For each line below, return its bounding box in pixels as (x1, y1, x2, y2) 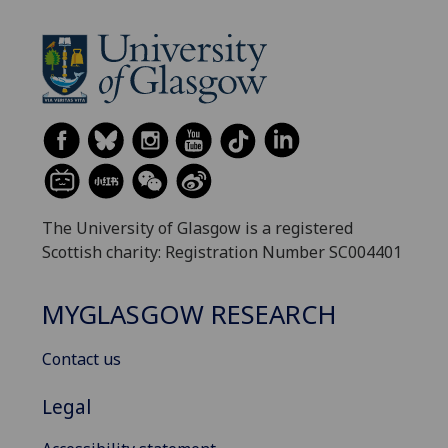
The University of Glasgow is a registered (42, 216, 353, 239)
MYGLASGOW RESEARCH (42, 297, 337, 333)
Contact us (42, 348, 121, 370)
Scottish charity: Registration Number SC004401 (42, 240, 402, 263)
